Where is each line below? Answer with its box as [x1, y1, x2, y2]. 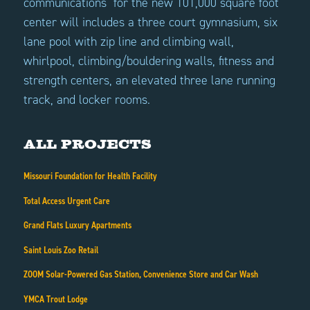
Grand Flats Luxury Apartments [23, 219, 131, 232]
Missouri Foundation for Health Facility [23, 170, 157, 183]
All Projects [23, 137, 152, 152]
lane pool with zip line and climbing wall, [23, 33, 234, 51]
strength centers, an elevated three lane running [23, 72, 275, 89]
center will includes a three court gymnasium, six [23, 14, 277, 31]
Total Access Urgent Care [23, 194, 110, 208]
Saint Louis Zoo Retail [23, 243, 98, 257]
